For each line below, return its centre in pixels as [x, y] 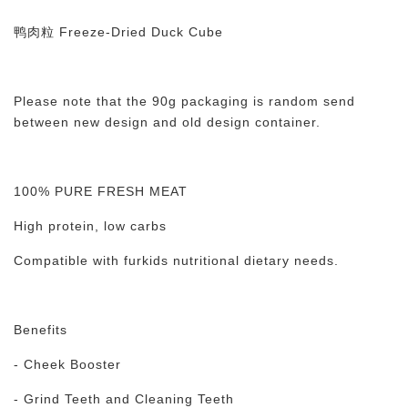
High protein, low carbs [90, 226]
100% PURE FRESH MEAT [101, 191]
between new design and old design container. [167, 122]
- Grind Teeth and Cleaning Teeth [124, 399]
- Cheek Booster [67, 364]
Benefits [41, 330]
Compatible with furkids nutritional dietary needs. [176, 260]
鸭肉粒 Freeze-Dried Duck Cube [118, 32]
